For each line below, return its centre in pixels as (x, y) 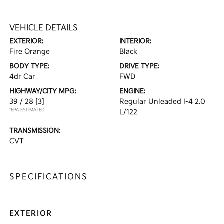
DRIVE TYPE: (140, 66)
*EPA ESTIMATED (27, 110)
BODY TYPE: (30, 66)
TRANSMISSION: (35, 131)
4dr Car (23, 76)
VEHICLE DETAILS (44, 28)
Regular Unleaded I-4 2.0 (162, 101)
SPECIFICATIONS (49, 177)
